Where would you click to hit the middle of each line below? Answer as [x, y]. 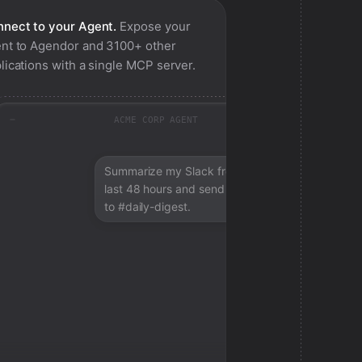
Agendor [55, 46]
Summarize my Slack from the [183, 171]
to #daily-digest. [147, 206]
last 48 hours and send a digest [187, 189]
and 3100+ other [127, 46]
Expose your [154, 26]
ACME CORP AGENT [156, 120]
